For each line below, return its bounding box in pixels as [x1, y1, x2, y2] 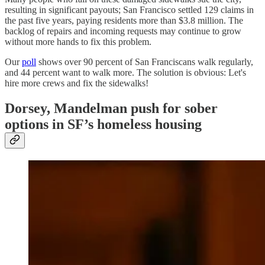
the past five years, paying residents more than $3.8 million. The [5, 15, 243, 25]
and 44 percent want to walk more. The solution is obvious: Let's [5, 67, 246, 77]
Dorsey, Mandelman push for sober [5, 100, 218, 116]
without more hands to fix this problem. [5, 36, 151, 47]
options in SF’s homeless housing [5, 116, 202, 132]
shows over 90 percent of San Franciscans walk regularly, [36, 56, 253, 67]
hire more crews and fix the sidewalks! [5, 77, 148, 88]
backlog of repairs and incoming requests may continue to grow [5, 25, 241, 36]
